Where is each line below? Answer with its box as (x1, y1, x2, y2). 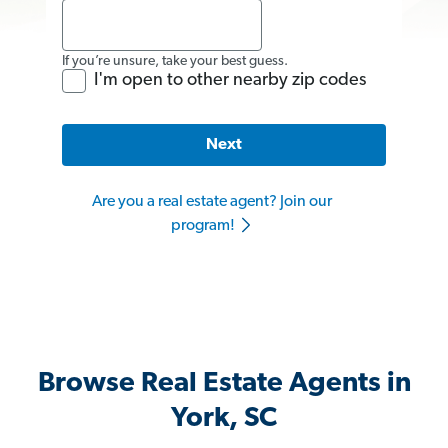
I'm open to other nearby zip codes (94, 70, 366, 90)
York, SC (171, 405, 277, 434)
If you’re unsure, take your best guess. (62, 53, 288, 69)
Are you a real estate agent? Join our (92, 194, 332, 211)
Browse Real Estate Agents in (37, 370, 411, 399)
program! (170, 218, 238, 235)
